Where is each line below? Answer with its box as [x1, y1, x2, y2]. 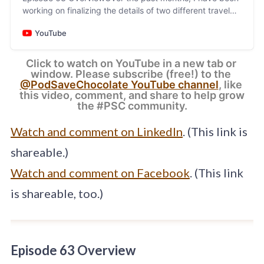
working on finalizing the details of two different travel [22, 5, 230, 15]
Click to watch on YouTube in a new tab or [25, 57, 236, 70]
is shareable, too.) [10, 186, 103, 201]
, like [218, 78, 242, 91]
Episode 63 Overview [10, 242, 136, 259]
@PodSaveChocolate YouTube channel [19, 78, 219, 91]
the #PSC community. [77, 99, 187, 112]
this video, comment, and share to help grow [19, 88, 245, 101]
